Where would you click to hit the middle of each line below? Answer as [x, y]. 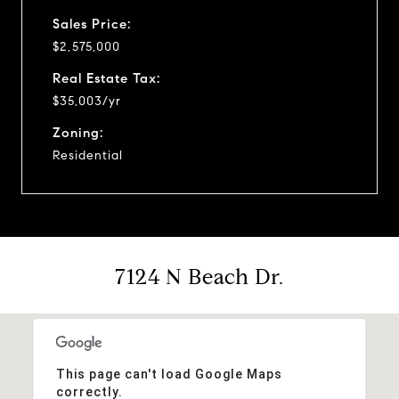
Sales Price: [92, 24]
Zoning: [78, 132]
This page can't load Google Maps [169, 374]
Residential [88, 155]
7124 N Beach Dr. [199, 277]
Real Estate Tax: [106, 78]
